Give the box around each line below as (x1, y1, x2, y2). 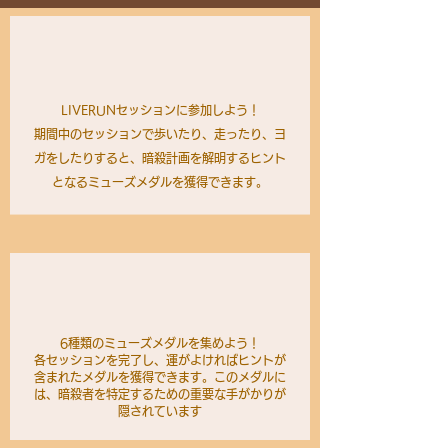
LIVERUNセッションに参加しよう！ (60, 104, 260, 116)
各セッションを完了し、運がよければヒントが (34, 354, 286, 366)
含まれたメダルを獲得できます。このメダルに (34, 371, 286, 383)
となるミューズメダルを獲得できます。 (52, 176, 268, 188)
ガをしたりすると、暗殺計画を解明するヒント (34, 152, 286, 164)
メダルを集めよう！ (152, 337, 260, 349)
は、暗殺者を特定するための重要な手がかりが (34, 388, 286, 400)
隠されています (118, 405, 202, 417)
